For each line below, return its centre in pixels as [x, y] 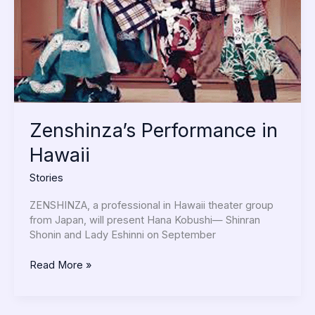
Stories [46, 178]
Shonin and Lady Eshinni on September [122, 234]
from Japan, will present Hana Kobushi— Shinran [144, 220]
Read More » [60, 265]
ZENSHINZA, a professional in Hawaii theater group [151, 205]
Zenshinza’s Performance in [153, 131]
